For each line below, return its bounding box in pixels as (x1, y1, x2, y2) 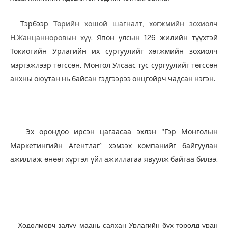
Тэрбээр (10, 20, 53, 28)
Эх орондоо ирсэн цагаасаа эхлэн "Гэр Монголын (10, 127, 218, 136)
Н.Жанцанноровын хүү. (10, 34, 97, 42)
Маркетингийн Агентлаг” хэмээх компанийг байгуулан (10, 141, 218, 150)
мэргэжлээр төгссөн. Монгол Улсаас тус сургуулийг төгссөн (10, 61, 218, 70)
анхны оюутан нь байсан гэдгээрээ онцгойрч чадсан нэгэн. (10, 75, 215, 83)
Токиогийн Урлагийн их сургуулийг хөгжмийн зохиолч (10, 47, 218, 56)
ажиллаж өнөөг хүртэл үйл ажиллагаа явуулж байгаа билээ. (10, 155, 218, 163)
